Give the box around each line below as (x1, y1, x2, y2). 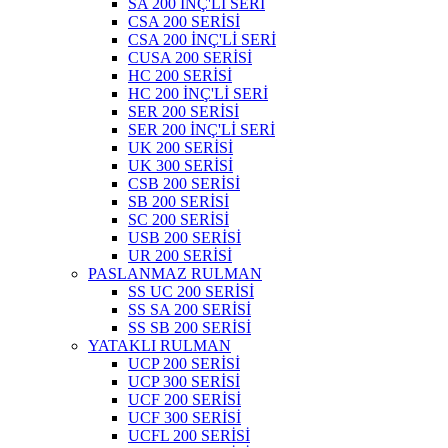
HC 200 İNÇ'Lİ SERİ (128, 84, 268, 102)
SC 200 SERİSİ (128, 210, 229, 228)
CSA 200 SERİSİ (128, 12, 240, 30)
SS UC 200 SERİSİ (128, 282, 254, 300)
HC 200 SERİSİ (128, 66, 232, 84)
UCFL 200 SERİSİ (128, 426, 250, 444)
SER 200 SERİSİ (128, 102, 239, 120)
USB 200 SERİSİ (128, 228, 241, 246)
